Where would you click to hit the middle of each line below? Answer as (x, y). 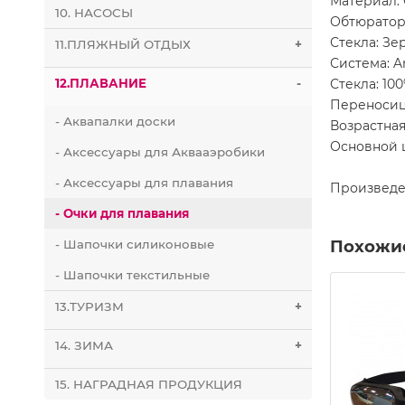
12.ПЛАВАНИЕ (100, 84)
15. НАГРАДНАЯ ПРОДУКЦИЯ (148, 385)
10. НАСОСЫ (94, 13)
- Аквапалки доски (115, 122)
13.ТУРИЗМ (89, 307)
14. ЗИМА (84, 346)
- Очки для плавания (122, 214)
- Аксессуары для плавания (144, 183)
